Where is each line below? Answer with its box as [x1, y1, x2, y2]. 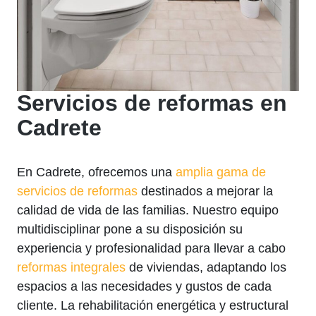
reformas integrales [17, 260, 126, 274]
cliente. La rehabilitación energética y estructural [17, 298, 288, 312]
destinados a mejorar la [138, 183, 273, 198]
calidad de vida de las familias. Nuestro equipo [17, 202, 279, 217]
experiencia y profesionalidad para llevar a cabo [17, 241, 286, 255]
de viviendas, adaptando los [126, 260, 286, 274]
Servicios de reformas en [17, 90, 287, 116]
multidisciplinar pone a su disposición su [17, 221, 243, 236]
